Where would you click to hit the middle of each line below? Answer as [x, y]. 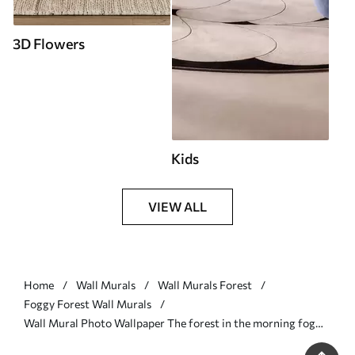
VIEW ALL [177, 206]
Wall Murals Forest [205, 285]
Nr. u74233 [51, 342]
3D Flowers [49, 44]
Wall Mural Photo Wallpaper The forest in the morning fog [170, 323]
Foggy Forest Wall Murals [88, 304]
